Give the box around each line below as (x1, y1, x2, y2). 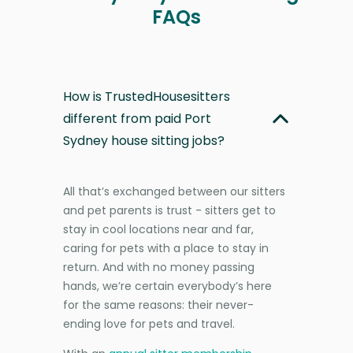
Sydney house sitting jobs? (63, 131, 225, 150)
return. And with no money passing (63, 258, 255, 275)
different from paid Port (63, 109, 211, 128)
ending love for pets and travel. (63, 315, 235, 332)
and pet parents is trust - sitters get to (63, 202, 276, 218)
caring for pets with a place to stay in (63, 240, 269, 256)
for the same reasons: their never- (63, 296, 254, 313)
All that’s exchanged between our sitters (63, 183, 285, 199)
